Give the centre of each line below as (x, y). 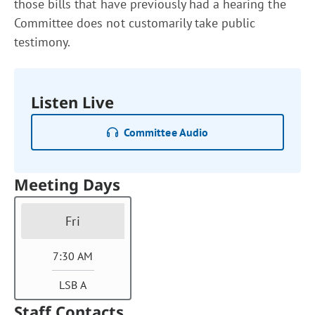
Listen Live (73, 102)
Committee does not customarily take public (135, 23)
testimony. (43, 42)
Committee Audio (166, 132)
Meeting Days (67, 184)
